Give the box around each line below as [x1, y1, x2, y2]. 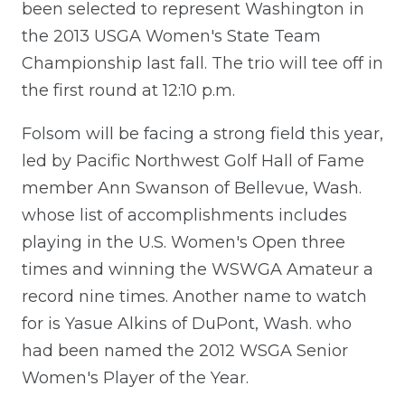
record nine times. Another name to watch [22, 286, 367, 306]
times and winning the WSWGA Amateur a [22, 259, 373, 279]
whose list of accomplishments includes [22, 204, 347, 225]
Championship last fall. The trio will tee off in [22, 52, 383, 73]
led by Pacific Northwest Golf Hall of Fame [22, 150, 364, 171]
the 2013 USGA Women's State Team [22, 25, 321, 46]
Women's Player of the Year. [22, 367, 249, 388]
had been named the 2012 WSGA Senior [22, 340, 348, 361]
